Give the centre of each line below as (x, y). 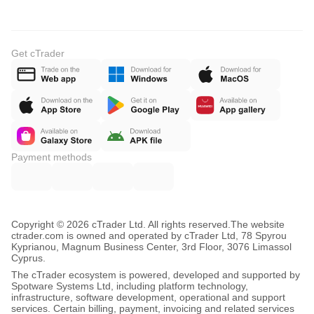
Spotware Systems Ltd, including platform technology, (130, 286)
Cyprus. (28, 258)
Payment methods (52, 157)
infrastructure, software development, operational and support (148, 297)
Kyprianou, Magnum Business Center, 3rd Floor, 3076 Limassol (151, 247)
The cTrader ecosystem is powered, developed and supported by (156, 275)
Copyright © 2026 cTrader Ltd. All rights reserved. (121, 224)
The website (258, 224)
